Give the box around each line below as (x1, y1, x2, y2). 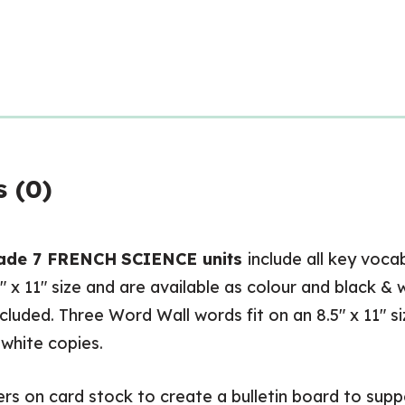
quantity (176, 88, 235, 107)
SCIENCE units (121, 249, 248, 269)
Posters (176, 62, 227, 81)
